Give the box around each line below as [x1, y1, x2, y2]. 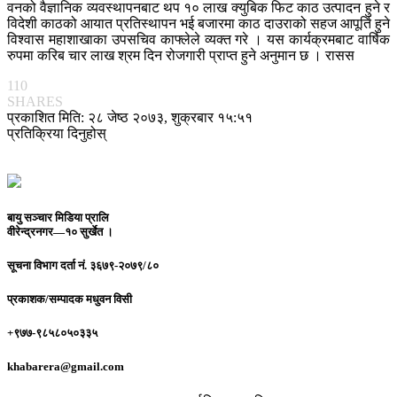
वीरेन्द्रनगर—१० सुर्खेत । [7, 224, 113, 238]
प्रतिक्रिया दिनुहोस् [7, 125, 106, 141]
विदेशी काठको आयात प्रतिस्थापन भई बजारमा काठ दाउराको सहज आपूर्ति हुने [7, 15, 390, 31]
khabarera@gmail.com [7, 360, 124, 374]
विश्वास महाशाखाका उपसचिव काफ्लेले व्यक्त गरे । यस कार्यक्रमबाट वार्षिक [7, 31, 390, 47]
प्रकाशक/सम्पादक [7, 292, 83, 307]
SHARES [7, 93, 63, 109]
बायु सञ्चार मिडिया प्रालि [7, 210, 109, 224]
